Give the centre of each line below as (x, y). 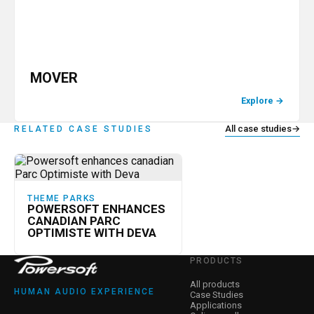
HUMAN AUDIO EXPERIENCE (84, 292)
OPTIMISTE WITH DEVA (92, 233)
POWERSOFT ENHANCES (96, 209)
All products (214, 284)
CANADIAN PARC (74, 221)
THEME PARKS (62, 198)
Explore (257, 101)
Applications (216, 305)
